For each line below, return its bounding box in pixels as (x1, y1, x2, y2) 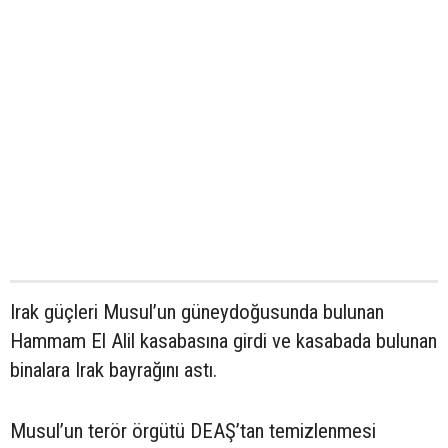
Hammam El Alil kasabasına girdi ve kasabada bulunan (10, 329, 437, 354)
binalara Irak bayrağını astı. (10, 358, 217, 383)
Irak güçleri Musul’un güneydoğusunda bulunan (10, 300, 384, 325)
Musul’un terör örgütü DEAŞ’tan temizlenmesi (10, 419, 376, 444)
